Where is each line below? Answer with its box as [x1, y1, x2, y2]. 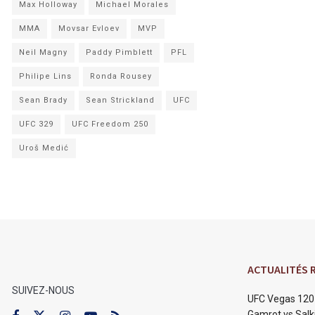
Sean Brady [19, 96, 67, 105]
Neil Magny [19, 48, 67, 57]
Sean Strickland [86, 96, 155, 105]
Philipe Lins [19, 72, 72, 81]
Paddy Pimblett [86, 48, 153, 57]
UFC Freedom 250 [72, 120, 148, 129]
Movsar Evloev [58, 24, 120, 33]
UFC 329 [19, 120, 53, 129]
